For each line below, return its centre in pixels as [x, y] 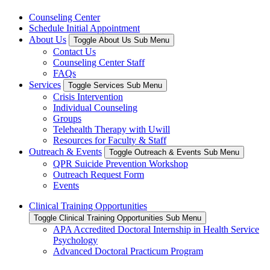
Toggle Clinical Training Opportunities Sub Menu [118, 218]
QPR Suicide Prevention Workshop [121, 163]
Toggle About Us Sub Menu [121, 40]
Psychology [75, 240]
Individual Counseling [95, 107]
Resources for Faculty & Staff [110, 140]
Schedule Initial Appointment [84, 28]
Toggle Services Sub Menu [115, 85]
